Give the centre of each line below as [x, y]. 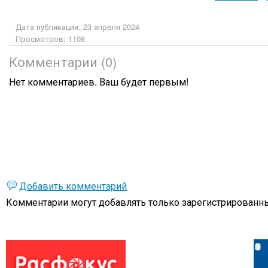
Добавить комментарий [73, 186]
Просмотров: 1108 [50, 39]
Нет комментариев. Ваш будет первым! [99, 82]
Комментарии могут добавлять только [94, 202]
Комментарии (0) [63, 61]
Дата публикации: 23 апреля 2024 [77, 27]
